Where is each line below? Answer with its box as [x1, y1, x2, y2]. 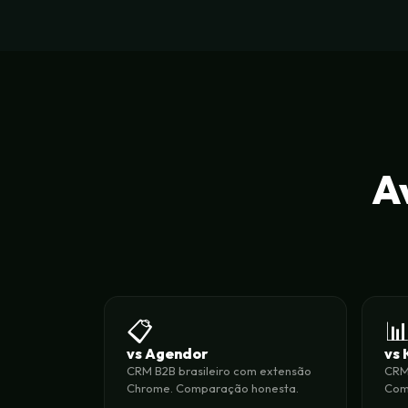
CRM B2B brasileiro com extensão [127, 363, 311, 378]
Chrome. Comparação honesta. [127, 381, 299, 395]
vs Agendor [127, 344, 208, 362]
